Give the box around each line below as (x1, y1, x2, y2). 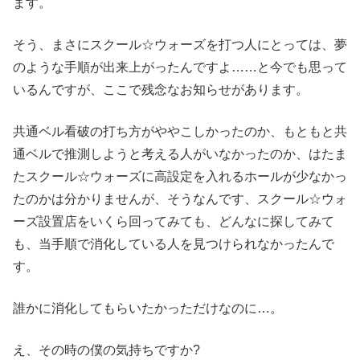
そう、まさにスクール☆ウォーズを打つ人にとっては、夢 (13, 37, 347, 51)
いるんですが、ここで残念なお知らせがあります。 (13, 82, 309, 96)
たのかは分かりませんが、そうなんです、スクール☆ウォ (13, 191, 347, 206)
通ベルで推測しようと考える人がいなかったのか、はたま (13, 146, 347, 161)
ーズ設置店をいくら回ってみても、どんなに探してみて (13, 214, 334, 228)
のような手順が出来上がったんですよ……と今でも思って (13, 59, 347, 74)
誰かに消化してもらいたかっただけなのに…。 (13, 301, 283, 315)
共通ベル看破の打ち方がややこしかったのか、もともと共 (13, 124, 347, 138)
